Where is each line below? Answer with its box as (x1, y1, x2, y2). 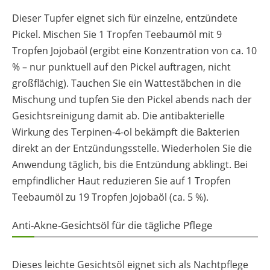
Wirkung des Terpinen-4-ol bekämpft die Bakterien (12, 125, 240, 139)
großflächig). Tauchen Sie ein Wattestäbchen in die (12, 77, 241, 90)
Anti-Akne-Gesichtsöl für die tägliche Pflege (12, 218, 213, 233)
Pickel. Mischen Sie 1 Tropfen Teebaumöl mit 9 (12, 28, 222, 42)
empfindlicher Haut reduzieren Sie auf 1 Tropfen (12, 174, 231, 188)
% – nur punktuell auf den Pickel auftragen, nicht (12, 60, 231, 74)
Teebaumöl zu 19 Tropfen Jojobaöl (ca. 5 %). (12, 190, 209, 204)
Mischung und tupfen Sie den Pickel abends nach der (12, 93, 252, 107)
